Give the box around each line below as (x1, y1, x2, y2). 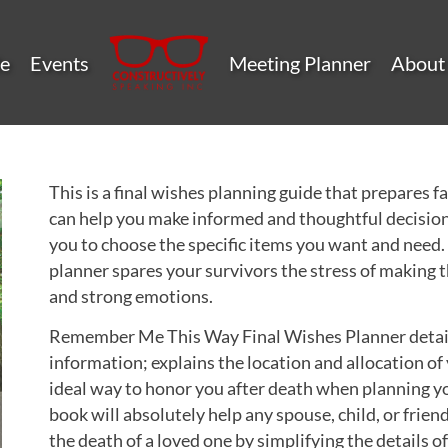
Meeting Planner (228, 50, 371, 75)
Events (29, 50, 89, 75)
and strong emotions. (49, 285, 213, 307)
